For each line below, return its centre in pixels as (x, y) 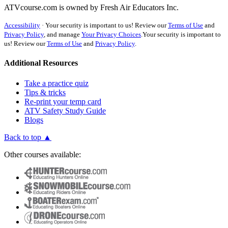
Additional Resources (41, 63)
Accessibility (22, 25)
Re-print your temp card (63, 101)
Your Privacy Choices (111, 34)
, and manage (63, 34)
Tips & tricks (45, 92)
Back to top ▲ (28, 137)
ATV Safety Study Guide (65, 110)
